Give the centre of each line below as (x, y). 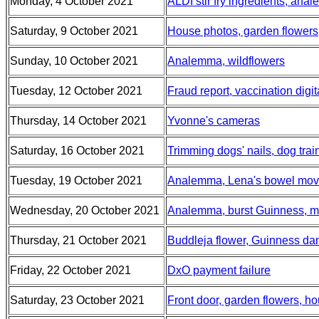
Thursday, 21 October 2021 (78, 240)
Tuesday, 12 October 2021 (76, 91)
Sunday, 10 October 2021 (74, 61)
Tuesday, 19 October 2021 (76, 181)
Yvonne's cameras (214, 121)
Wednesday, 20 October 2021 (85, 210)
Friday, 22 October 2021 (70, 270)
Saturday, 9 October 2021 (74, 31)
